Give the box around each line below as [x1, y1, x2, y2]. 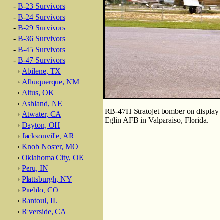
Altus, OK [22, 88, 54, 97]
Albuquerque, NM [22, 78, 79, 86]
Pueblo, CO [22, 186, 58, 194]
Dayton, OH [22, 121, 60, 129]
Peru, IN [22, 164, 48, 172]
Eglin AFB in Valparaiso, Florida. [105, 116, 209, 124]
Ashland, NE [22, 99, 62, 108]
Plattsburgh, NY [22, 175, 72, 183]
